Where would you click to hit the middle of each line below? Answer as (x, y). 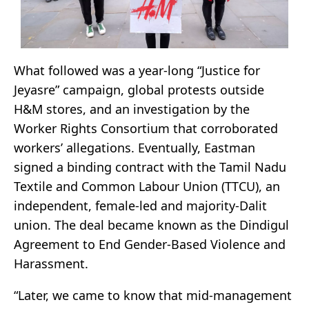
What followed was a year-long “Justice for (137, 70)
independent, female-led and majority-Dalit (140, 205)
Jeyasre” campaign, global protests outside (139, 89)
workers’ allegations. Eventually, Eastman (134, 147)
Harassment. (51, 263)
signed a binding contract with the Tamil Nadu (150, 167)
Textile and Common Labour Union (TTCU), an (147, 186)
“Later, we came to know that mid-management (153, 295)
